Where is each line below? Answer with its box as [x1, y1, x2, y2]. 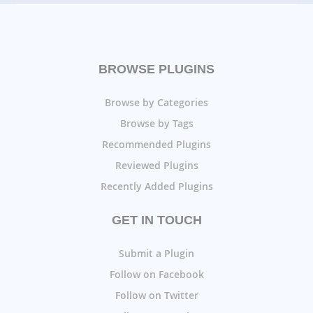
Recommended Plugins [102, 137, 211, 151]
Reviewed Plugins [115, 158, 198, 172]
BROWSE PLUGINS [99, 61, 214, 76]
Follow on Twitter [115, 288, 198, 302]
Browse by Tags [119, 116, 194, 130]
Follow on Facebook [109, 267, 204, 281]
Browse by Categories [105, 95, 208, 109]
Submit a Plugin [119, 246, 194, 260]
